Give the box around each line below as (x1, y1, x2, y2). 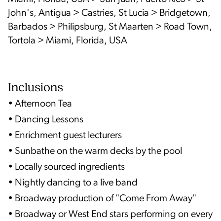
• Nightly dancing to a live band (8, 178, 138, 188)
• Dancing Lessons (8, 114, 83, 125)
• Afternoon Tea (8, 99, 72, 109)
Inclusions (8, 82, 63, 94)
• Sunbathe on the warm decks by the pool (8, 146, 182, 156)
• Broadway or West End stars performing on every (8, 209, 213, 220)
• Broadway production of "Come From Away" (8, 193, 196, 204)
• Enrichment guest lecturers (8, 130, 122, 141)
